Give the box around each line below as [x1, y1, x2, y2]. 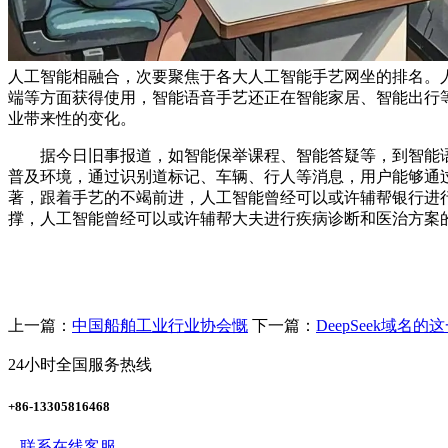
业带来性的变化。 [8, 110, 136, 128]
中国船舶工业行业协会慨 [72, 317, 248, 335]
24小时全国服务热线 [8, 356, 152, 374]
